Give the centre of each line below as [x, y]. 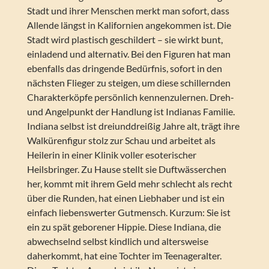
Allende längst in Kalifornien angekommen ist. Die [129, 25]
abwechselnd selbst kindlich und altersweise [117, 241]
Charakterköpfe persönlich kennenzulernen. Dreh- [130, 97]
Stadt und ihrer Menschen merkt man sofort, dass [128, 11]
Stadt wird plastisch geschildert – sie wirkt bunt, [125, 40]
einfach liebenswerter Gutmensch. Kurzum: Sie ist [128, 213]
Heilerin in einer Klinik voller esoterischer [111, 155]
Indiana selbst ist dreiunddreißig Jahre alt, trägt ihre [133, 126]
